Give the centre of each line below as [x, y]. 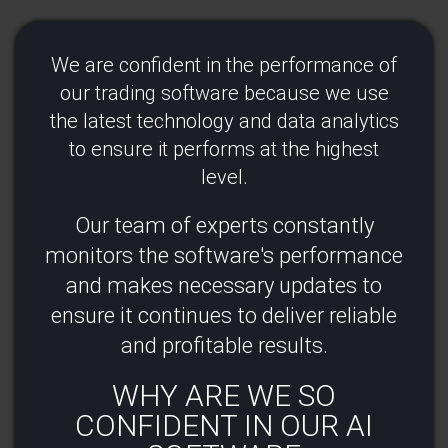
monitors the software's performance [224, 255]
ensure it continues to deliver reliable [224, 315]
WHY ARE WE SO [224, 395]
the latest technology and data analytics [224, 120]
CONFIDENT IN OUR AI [224, 425]
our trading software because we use [224, 92]
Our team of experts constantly [224, 225]
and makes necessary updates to [224, 285]
